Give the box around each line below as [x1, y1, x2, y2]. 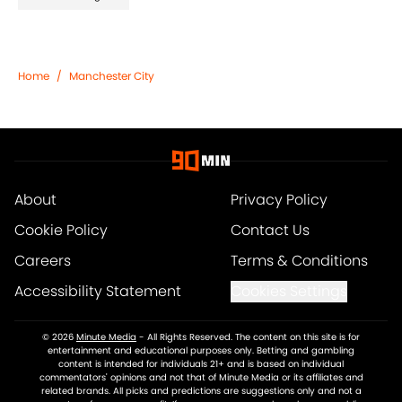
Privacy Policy [230, 189, 328, 211]
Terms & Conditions [230, 250, 368, 272]
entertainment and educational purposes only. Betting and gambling [48, 344, 354, 358]
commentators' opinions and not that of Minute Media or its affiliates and [39, 371, 363, 385]
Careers [14, 250, 71, 272]
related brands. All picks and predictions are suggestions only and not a [40, 384, 362, 398]
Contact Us [230, 220, 310, 241]
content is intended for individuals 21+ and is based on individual [58, 357, 344, 371]
